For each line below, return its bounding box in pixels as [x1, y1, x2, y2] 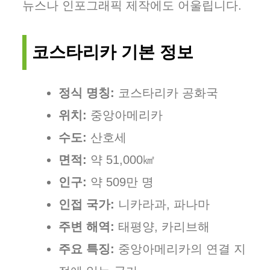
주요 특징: [58, 242, 115, 256]
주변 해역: [58, 220, 115, 233]
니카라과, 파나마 [115, 198, 210, 211]
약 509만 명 [90, 175, 154, 189]
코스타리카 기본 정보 [32, 43, 193, 61]
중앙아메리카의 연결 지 [115, 242, 246, 256]
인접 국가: [58, 198, 115, 211]
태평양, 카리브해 [115, 220, 210, 233]
